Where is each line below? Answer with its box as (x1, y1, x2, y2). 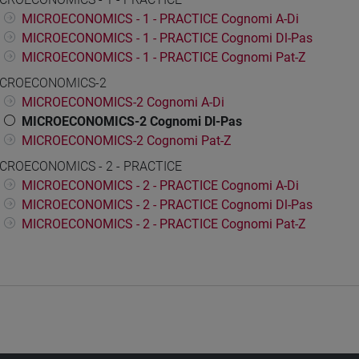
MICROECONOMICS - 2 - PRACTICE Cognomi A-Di (22, 178, 299, 194)
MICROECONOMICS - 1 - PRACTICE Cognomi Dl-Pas (22, 30, 313, 46)
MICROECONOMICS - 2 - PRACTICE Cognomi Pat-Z (22, 216, 306, 232)
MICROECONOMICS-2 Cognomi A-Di (22, 95, 224, 111)
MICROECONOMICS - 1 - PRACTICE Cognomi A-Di (22, 11, 299, 27)
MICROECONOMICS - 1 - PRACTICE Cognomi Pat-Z (22, 50, 306, 66)
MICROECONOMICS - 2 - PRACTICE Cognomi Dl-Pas (22, 197, 313, 213)
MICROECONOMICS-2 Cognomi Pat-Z (22, 133, 232, 149)
